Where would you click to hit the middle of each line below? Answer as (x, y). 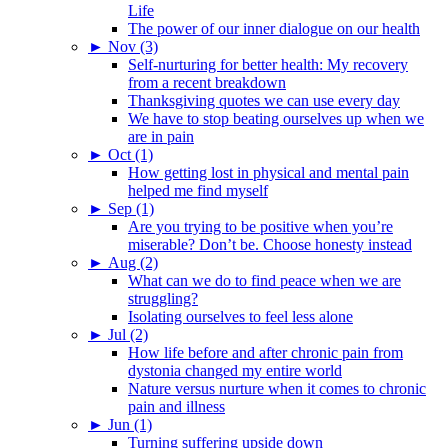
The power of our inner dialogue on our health (274, 28)
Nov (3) (133, 46)
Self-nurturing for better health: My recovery (268, 64)
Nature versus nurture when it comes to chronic (277, 388)
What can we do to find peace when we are (264, 280)
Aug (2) (133, 262)
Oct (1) (130, 154)
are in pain (161, 136)
